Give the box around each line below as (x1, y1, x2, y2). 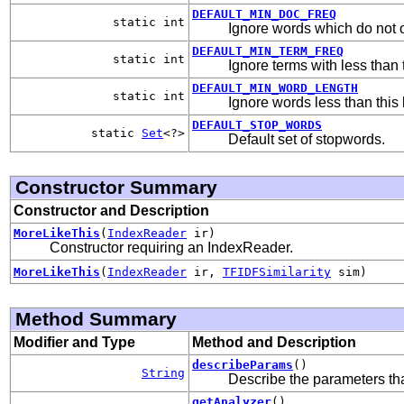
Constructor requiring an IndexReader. (50, 239, 293, 255)
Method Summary (15, 308, 177, 329)
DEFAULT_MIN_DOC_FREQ (192, 6, 336, 21)
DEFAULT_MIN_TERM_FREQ (192, 43, 344, 58)
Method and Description (192, 334, 356, 350)
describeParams (192, 357, 293, 372)
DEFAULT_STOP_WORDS (192, 117, 322, 132)
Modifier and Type (14, 334, 135, 350)
